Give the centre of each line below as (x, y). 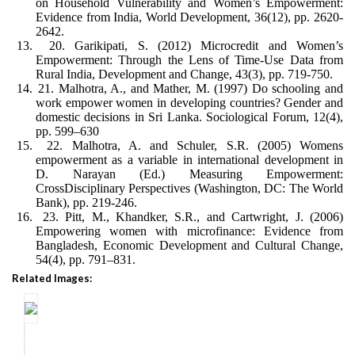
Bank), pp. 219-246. (86, 202)
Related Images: (52, 278)
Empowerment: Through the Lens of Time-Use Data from (189, 60)
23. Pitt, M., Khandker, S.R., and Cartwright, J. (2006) (193, 217)
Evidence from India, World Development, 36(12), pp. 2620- (189, 17)
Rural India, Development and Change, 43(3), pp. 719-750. (184, 74)
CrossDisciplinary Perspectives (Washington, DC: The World (189, 188)
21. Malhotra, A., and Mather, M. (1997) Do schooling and (191, 88)
